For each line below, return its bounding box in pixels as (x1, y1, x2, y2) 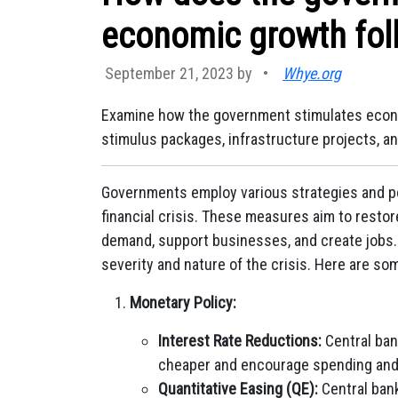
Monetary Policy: (130, 293, 236, 312)
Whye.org (283, 64, 341, 83)
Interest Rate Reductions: (158, 331, 322, 350)
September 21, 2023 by (105, 64, 256, 83)
